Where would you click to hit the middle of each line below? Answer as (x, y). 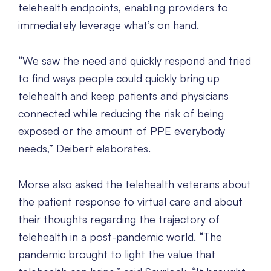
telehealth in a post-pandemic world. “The (120, 237)
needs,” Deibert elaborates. (84, 149)
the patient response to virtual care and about (130, 202)
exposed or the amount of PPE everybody (122, 131)
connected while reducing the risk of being (121, 113)
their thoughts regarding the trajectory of (119, 219)
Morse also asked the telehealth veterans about (135, 184)
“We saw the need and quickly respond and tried (135, 61)
